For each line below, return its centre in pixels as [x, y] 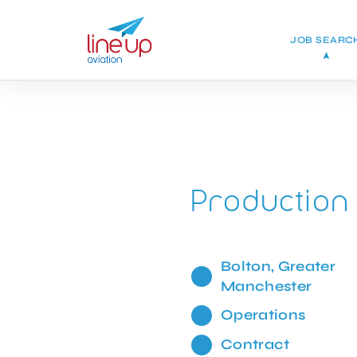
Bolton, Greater [278, 266]
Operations [263, 315]
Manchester [266, 286]
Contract [255, 345]
